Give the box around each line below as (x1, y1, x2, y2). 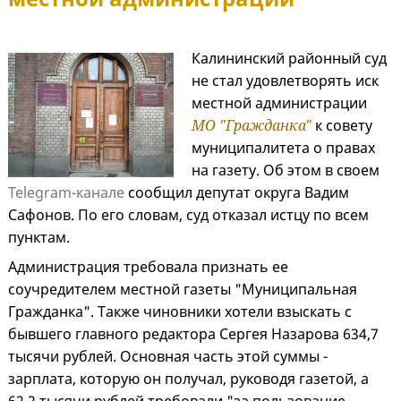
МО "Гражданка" (191, 115, 311, 136)
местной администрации (191, 93, 367, 114)
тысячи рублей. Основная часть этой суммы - (8, 346, 328, 367)
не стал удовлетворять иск (191, 71, 379, 91)
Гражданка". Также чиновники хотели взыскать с (8, 302, 352, 322)
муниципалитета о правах (191, 138, 375, 158)
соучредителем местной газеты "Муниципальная (8, 279, 357, 300)
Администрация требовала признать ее (8, 257, 288, 277)
